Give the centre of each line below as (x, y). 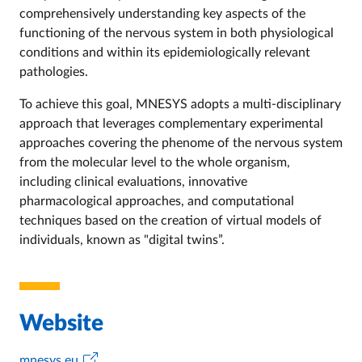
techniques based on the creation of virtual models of (170, 220)
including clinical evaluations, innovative (133, 181)
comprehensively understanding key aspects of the (162, 13)
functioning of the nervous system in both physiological (177, 33)
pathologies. (54, 72)
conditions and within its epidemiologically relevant (165, 52)
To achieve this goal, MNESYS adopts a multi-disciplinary (180, 104)
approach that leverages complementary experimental (171, 123)
